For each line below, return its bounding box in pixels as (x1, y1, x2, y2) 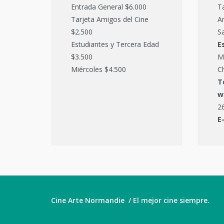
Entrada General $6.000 (71, 1, 146, 11)
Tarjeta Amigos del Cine (71, 14, 148, 24)
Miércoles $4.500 (71, 64, 126, 74)
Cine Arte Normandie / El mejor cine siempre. (51, 195, 209, 205)
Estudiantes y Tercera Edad (71, 39, 159, 49)
